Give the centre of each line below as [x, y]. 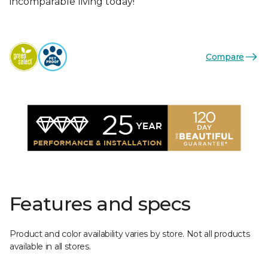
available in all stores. [50, 246]
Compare [225, 57]
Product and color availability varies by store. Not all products [130, 234]
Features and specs [100, 204]
